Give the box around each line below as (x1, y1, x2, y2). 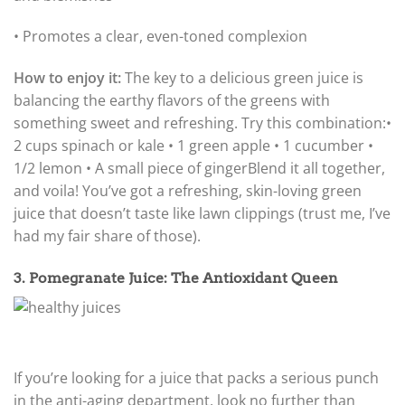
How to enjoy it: (14, 68, 121, 89)
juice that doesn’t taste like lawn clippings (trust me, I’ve (14, 203, 391, 224)
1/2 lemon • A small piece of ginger (14, 158, 248, 179)
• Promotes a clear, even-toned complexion (14, 26, 307, 47)
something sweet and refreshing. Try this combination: (14, 113, 386, 134)
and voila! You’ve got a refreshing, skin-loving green (14, 181, 362, 202)
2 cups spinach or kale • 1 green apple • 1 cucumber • (14, 136, 373, 156)
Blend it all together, (248, 158, 385, 179)
